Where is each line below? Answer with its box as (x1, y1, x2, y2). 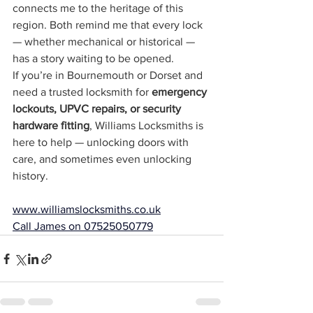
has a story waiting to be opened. (13, 52, 174, 64)
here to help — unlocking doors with (13, 136, 191, 148)
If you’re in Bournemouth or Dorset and (13, 69, 205, 81)
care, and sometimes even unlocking (13, 153, 194, 165)
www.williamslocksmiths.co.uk (13, 203, 161, 215)
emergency (152, 86, 210, 98)
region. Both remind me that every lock (13, 19, 205, 31)
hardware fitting (13, 119, 89, 131)
